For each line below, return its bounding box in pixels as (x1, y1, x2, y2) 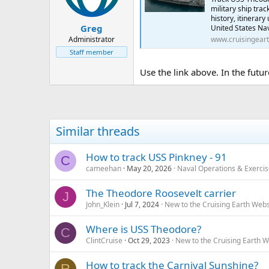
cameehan (86, 163, 121, 174)
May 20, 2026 (127, 163, 172, 174)
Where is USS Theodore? (86, 222, 201, 236)
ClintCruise (86, 235, 122, 246)
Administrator (68, 34, 115, 44)
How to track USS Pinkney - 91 (86, 150, 227, 164)
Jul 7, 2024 (125, 199, 159, 210)
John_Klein (86, 199, 119, 210)
